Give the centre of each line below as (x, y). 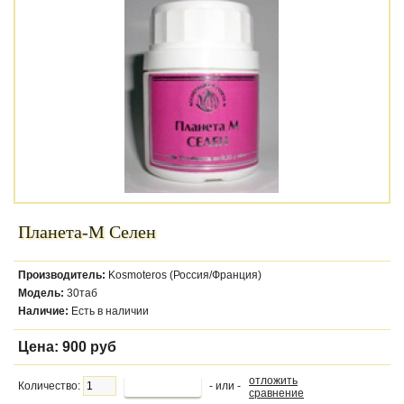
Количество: (50, 386)
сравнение (276, 393)
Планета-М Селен (87, 232)
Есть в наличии (109, 311)
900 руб (89, 347)
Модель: (41, 293)
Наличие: (43, 311)
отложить (273, 381)
